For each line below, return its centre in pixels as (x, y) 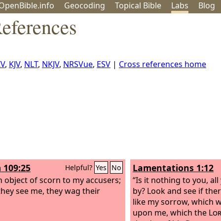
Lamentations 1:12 (173, 168)
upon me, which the (171, 212)
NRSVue (78, 64)
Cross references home (163, 64)
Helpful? (80, 167)
